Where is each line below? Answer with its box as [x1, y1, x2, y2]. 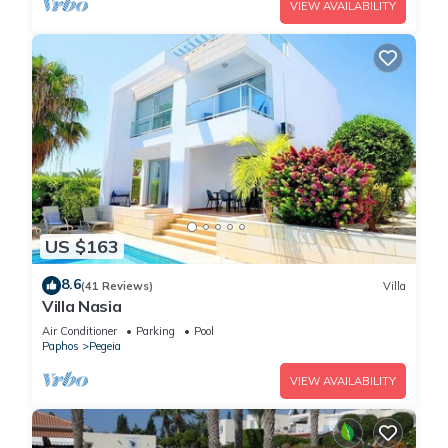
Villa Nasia [42, 296, 122, 317]
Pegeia [89, 339, 121, 354]
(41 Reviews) [81, 278, 153, 293]
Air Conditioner [42, 324, 117, 339]
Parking [136, 324, 175, 339]
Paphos [42, 339, 79, 354]
